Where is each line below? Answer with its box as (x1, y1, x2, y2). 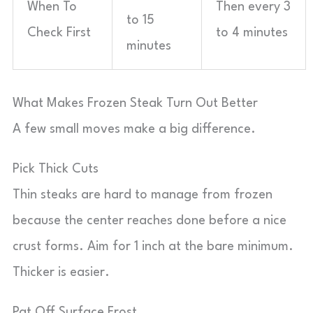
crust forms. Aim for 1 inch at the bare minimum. (13, 240, 293, 253)
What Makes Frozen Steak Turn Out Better (13, 97, 258, 110)
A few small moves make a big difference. (13, 123, 256, 136)
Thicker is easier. (13, 266, 110, 279)
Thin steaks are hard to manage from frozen (13, 189, 272, 201)
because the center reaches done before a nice (13, 214, 286, 227)
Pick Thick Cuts (13, 163, 99, 175)
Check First (27, 27, 91, 39)
